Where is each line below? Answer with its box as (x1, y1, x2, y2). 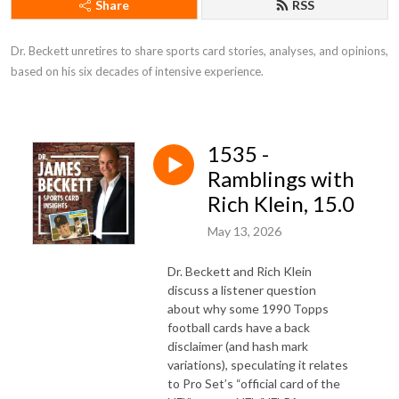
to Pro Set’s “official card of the (167, 375, 340, 391)
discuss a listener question (167, 281, 316, 297)
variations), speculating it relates (167, 356, 348, 372)
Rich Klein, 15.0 (208, 191, 354, 216)
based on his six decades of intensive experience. (11, 64, 264, 78)
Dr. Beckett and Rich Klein (167, 263, 312, 279)
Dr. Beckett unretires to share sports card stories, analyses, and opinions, (11, 44, 388, 58)
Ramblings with (208, 166, 354, 191)
